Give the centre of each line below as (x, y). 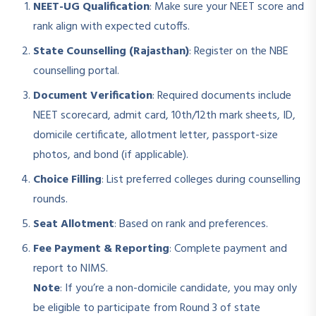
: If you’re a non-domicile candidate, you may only (178, 289)
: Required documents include (222, 96)
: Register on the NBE (239, 52)
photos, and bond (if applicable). (111, 156)
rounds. (50, 200)
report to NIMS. (71, 269)
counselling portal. (76, 72)
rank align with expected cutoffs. (111, 27)
